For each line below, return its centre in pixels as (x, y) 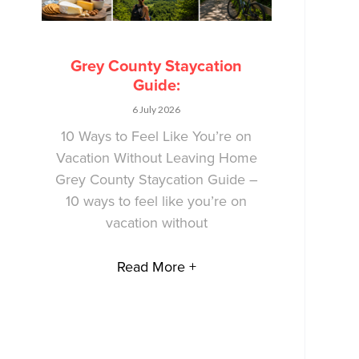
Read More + (156, 266)
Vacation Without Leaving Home (156, 157)
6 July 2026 (157, 109)
